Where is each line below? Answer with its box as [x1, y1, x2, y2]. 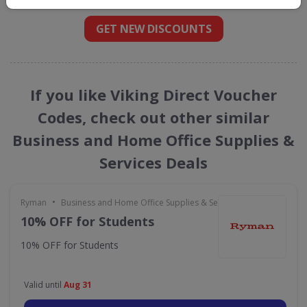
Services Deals [99, 152, 208, 173]
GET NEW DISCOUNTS [95, 21, 212, 36]
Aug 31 [64, 279, 92, 291]
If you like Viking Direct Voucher [30, 84, 277, 105]
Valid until [24, 279, 64, 291]
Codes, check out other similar [38, 107, 269, 127]
